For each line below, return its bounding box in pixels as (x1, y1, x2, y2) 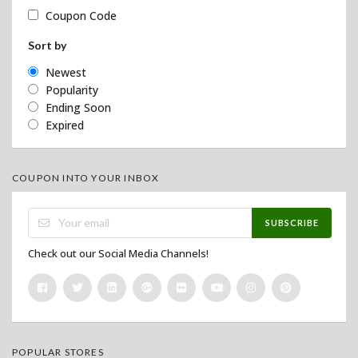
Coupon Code (46, 7, 117, 23)
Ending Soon (46, 99, 111, 115)
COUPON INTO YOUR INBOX (12, 171, 160, 184)
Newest (46, 64, 86, 80)
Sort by (28, 38, 66, 52)
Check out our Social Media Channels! (28, 245, 209, 261)
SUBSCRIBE (265, 217, 319, 229)
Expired (46, 117, 84, 133)
